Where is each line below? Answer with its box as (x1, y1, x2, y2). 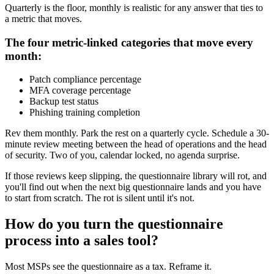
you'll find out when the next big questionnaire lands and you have (5, 182, 261, 193)
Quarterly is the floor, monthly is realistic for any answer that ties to (5, 2, 263, 13)
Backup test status (29, 96, 98, 107)
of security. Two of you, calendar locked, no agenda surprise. (5, 150, 240, 161)
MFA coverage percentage (29, 85, 131, 96)
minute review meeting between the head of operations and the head (5, 139, 267, 150)
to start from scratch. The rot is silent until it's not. (5, 193, 194, 204)
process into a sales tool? (5, 232, 158, 249)
